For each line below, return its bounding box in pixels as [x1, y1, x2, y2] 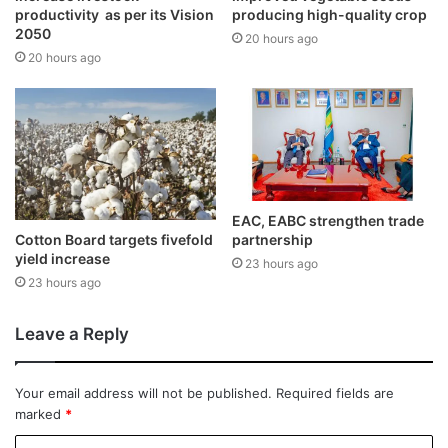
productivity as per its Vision [15, 6, 214, 23]
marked [15, 405, 65, 422]
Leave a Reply [15, 323, 129, 344]
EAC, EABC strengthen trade [232, 212, 424, 230]
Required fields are [276, 384, 394, 401]
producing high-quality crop [232, 6, 427, 23]
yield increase [15, 249, 110, 267]
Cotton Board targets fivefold [15, 230, 213, 248]
